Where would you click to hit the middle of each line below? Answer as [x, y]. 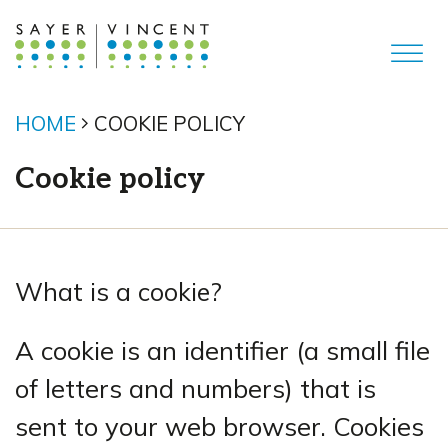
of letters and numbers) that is [195, 388]
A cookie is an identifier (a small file [222, 350]
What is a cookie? [118, 291]
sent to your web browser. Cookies [219, 426]
